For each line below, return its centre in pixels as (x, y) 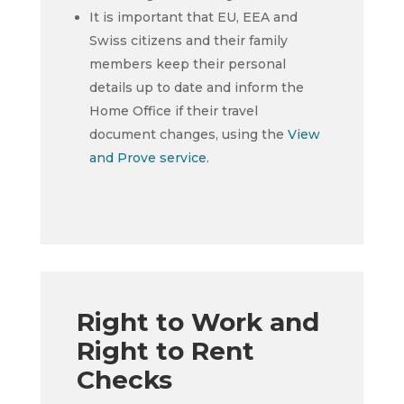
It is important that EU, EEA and (193, 17)
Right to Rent (165, 351)
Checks (124, 380)
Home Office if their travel (173, 111)
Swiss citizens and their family (188, 41)
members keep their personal (187, 64)
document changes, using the (188, 134)
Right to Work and (197, 322)
